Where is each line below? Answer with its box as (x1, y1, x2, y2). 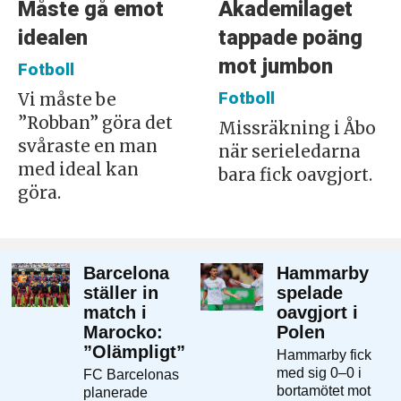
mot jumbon (218, 54, 333, 80)
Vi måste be (17, 89, 116, 110)
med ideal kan (17, 158, 139, 180)
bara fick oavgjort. (218, 164, 372, 185)
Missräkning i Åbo (218, 117, 376, 139)
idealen (17, 25, 88, 51)
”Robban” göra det (17, 112, 173, 133)
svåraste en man (17, 135, 158, 157)
